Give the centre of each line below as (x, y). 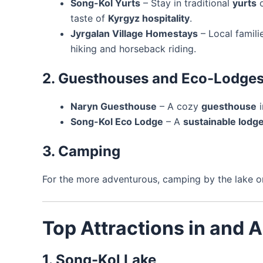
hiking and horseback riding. (133, 48)
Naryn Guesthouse (114, 106)
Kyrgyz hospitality (149, 18)
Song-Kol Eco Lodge (117, 121)
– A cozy (179, 106)
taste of (89, 18)
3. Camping (81, 151)
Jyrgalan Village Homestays (134, 33)
